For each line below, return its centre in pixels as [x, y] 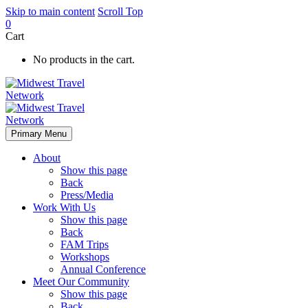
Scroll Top [120, 11]
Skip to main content [50, 11]
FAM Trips [85, 244]
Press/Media [87, 195]
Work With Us [64, 207]
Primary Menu [39, 134]
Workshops [85, 257]
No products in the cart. [84, 59]
